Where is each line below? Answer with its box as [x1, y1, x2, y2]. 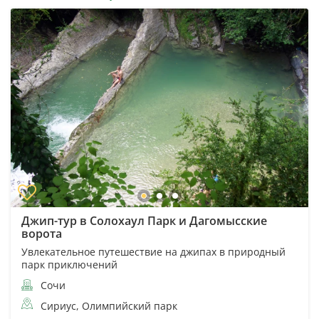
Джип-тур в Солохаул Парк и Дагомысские [21, 212, 267, 229]
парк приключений [21, 257, 117, 271]
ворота [21, 225, 62, 241]
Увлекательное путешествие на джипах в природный [21, 244, 286, 258]
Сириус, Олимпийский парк [41, 298, 177, 313]
